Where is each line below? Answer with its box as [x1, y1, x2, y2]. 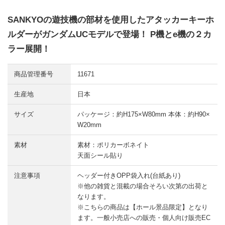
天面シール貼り [77, 152, 123, 160]
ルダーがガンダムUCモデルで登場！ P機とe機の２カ [8, 29, 211, 40]
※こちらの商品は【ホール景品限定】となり [77, 203, 208, 211]
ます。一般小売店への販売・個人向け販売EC [77, 214, 210, 222]
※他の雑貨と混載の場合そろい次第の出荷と [77, 182, 208, 190]
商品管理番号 [14, 70, 53, 78]
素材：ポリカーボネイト [77, 141, 149, 149]
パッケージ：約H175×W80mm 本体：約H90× [77, 110, 210, 119]
